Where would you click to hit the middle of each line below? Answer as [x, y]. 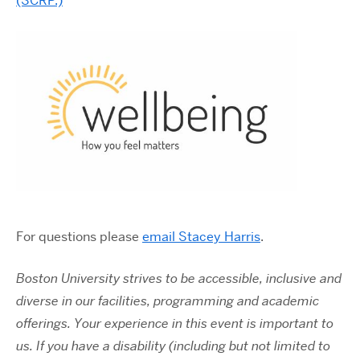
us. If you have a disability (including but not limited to [173, 346]
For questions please [79, 236]
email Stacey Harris [201, 236]
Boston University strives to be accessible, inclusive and [179, 278]
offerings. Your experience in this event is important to [175, 323]
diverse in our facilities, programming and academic [168, 301]
